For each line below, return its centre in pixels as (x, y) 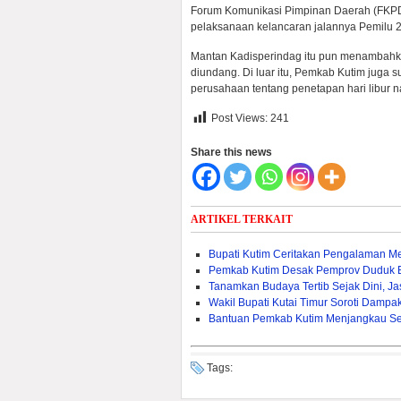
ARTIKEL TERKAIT (242, 219)
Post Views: (239, 119)
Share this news (231, 152)
